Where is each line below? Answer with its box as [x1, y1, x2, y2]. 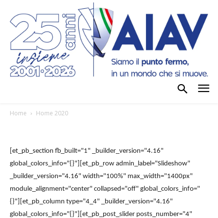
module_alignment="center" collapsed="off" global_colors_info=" [10, 185, 200, 193]
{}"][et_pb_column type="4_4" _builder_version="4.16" [10, 198, 173, 205]
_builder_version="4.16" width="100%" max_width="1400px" [10, 172, 193, 180]
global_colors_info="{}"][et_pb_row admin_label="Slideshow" [10, 160, 190, 167]
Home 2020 [36, 109, 68, 117]
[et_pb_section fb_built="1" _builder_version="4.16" [10, 147, 163, 155]
